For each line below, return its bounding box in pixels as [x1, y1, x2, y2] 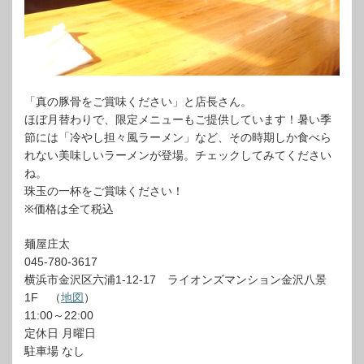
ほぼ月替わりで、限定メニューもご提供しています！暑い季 [24, 113, 331, 126]
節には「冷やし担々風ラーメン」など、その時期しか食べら [24, 131, 331, 144]
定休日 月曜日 [24, 327, 96, 340]
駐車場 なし [24, 344, 84, 357]
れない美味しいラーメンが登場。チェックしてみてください [24, 149, 331, 162]
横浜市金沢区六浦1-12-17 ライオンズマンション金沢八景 [24, 273, 327, 286]
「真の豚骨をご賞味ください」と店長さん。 [24, 95, 252, 108]
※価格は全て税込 [24, 202, 114, 215]
